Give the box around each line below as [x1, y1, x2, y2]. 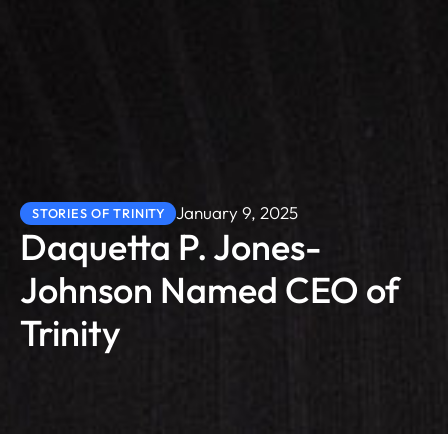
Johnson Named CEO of [20, 266, 400, 312]
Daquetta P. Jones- [20, 223, 322, 269]
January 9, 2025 [175, 202, 298, 224]
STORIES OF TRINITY [32, 204, 166, 221]
